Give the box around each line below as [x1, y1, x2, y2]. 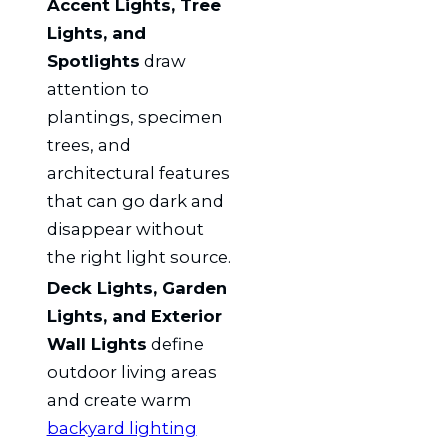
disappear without [46, 218, 204, 239]
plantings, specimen [46, 106, 223, 127]
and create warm [46, 390, 192, 411]
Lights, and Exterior [46, 306, 222, 327]
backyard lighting [46, 418, 197, 439]
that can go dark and [46, 190, 224, 211]
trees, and [46, 134, 131, 155]
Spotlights [46, 50, 140, 71]
